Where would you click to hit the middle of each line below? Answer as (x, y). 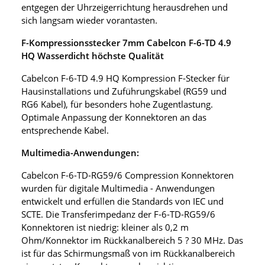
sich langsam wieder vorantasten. (89, 20)
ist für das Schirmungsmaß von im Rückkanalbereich (128, 253)
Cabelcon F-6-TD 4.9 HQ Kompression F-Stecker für (125, 78)
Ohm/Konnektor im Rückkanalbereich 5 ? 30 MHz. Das (132, 240)
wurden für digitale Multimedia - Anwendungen (118, 188)
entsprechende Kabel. (65, 130)
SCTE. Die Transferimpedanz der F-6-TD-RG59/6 (118, 214)
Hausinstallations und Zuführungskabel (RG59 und (124, 91)
